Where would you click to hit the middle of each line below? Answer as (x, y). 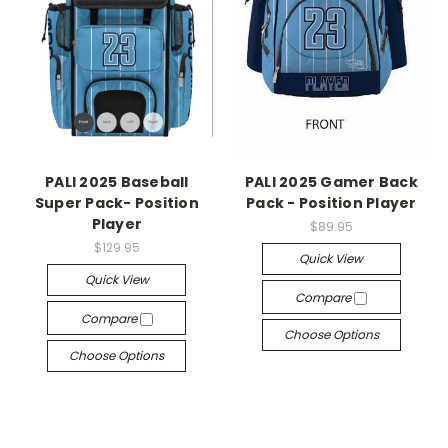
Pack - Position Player (331, 202)
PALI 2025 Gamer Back (331, 181)
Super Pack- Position (116, 202)
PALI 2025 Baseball (117, 181)
